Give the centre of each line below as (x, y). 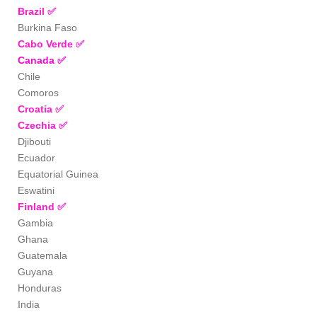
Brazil (33, 12)
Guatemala (44, 256)
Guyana (35, 272)
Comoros (38, 93)
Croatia (36, 109)
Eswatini (38, 191)
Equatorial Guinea (58, 174)
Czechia (38, 126)
